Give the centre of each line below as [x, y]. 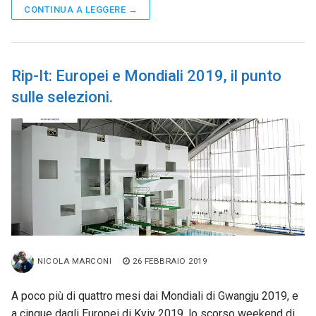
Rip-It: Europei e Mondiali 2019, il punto [146, 76]
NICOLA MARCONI [74, 261]
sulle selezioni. [62, 97]
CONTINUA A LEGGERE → [81, 10]
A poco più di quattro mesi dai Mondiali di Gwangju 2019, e [155, 296]
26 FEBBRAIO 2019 [170, 261]
